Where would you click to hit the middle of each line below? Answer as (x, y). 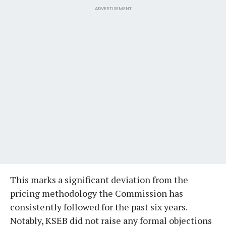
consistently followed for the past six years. (99, 207)
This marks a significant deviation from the (99, 179)
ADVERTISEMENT (113, 8)
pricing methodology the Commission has (97, 193)
